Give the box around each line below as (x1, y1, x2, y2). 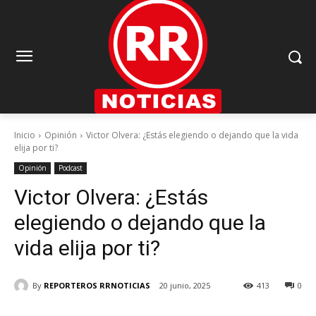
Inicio (14, 129, 35, 142)
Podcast (59, 163, 83, 174)
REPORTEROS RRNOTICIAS (44, 279, 150, 291)
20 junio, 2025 (159, 280, 210, 291)
